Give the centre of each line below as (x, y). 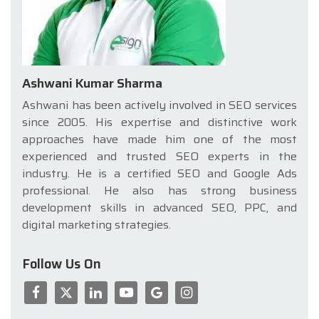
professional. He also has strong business (159, 190)
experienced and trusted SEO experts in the (159, 156)
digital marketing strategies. (96, 224)
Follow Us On (62, 263)
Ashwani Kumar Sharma (92, 83)
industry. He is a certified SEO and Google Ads (159, 173)
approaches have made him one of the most (159, 139)
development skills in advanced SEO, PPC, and (159, 207)
